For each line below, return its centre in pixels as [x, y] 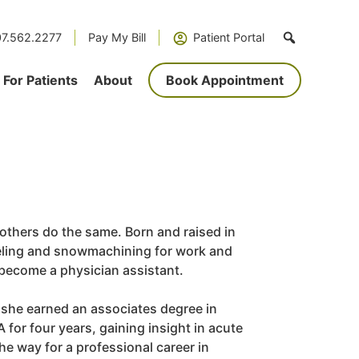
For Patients [40, 80]
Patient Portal [229, 37]
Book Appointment [225, 80]
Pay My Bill [117, 37]
